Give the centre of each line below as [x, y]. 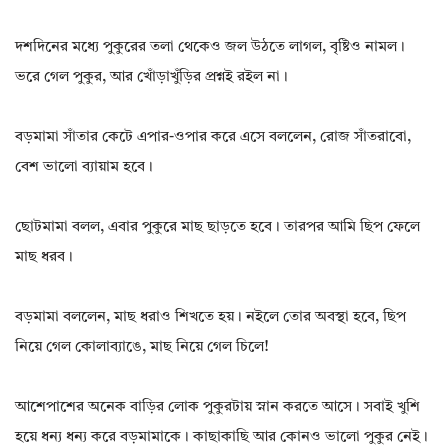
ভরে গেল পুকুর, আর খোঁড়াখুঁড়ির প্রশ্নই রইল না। [151, 78]
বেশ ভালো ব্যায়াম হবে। [84, 168]
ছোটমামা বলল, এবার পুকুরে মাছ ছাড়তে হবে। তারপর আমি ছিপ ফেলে [217, 228]
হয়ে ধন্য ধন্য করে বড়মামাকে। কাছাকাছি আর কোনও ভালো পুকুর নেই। [221, 438]
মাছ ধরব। [44, 258]
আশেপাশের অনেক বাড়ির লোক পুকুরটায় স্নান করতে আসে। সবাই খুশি [217, 408]
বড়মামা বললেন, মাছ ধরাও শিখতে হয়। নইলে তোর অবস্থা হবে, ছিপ [210, 318]
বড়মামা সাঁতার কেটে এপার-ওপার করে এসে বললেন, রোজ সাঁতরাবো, [213, 138]
